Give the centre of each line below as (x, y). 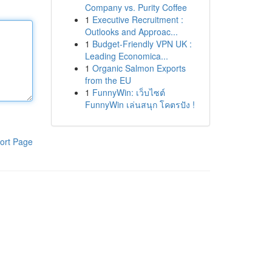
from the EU (108, 80)
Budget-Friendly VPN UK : (142, 44)
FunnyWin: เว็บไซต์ (128, 92)
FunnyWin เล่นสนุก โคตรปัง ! (140, 104)
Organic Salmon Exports (139, 68)
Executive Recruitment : (138, 19)
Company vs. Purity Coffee (136, 7)
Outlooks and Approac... (131, 32)
